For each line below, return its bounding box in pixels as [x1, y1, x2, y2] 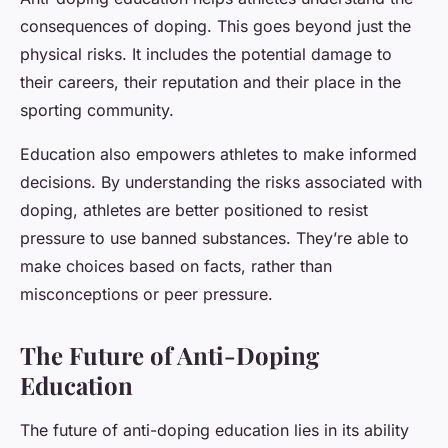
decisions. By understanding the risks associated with [20, 172, 422, 193]
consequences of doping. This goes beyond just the [20, 16, 411, 37]
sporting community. [20, 100, 174, 121]
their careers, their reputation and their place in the [20, 72, 401, 93]
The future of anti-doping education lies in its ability [20, 420, 409, 441]
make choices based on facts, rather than [20, 256, 332, 277]
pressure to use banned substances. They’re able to [20, 228, 409, 249]
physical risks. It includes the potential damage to [20, 44, 392, 65]
